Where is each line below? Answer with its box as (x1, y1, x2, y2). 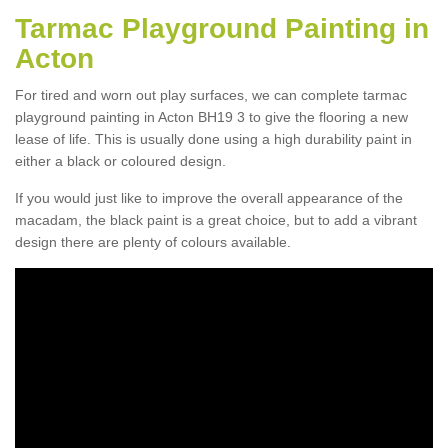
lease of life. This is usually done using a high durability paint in (15, 130, 412, 147)
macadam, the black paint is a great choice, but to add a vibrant (15, 211, 417, 228)
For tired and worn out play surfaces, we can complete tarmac (15, 86, 407, 103)
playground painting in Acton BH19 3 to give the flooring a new (15, 108, 408, 125)
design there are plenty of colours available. (15, 233, 291, 250)
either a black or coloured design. (15, 152, 226, 169)
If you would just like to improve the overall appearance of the (15, 189, 403, 206)
